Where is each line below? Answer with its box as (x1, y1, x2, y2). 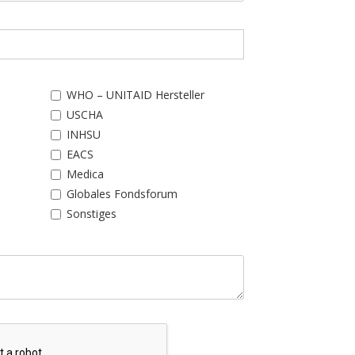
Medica (66, 166, 104, 181)
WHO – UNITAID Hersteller (66, 87, 204, 102)
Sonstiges (66, 206, 116, 221)
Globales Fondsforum (66, 186, 177, 201)
